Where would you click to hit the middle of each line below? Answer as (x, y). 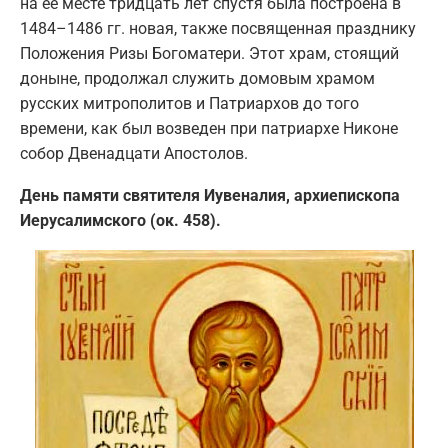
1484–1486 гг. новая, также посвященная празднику (218, 28)
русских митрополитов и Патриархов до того (189, 103)
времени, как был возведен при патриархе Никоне (209, 128)
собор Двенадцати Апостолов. (134, 153)
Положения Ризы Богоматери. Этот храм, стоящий (209, 53)
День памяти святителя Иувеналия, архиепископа (210, 195)
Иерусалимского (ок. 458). (120, 220)
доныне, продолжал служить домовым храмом (197, 78)
